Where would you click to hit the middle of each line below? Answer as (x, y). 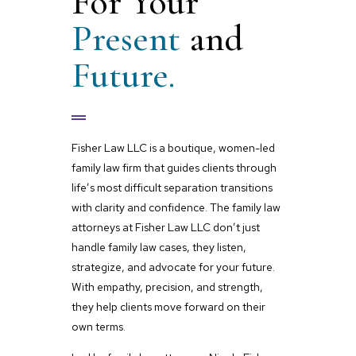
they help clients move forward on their (168, 306)
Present (130, 38)
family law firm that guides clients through (174, 167)
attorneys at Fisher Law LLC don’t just (165, 227)
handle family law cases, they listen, (159, 247)
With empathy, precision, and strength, (167, 286)
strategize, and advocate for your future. (173, 267)
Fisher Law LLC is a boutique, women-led (173, 147)
